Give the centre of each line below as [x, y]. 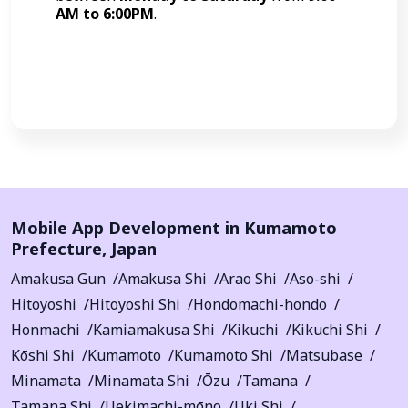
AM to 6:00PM [105, 13]
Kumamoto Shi [224, 355]
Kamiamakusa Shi [154, 329]
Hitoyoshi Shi [135, 304]
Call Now [213, 61]
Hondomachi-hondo [260, 304]
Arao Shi [248, 278]
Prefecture [56, 248]
